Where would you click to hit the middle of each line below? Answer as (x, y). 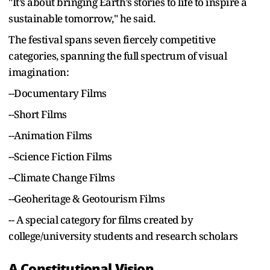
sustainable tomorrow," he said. (82, 19)
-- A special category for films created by (101, 220)
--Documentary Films (58, 93)
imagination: (39, 72)
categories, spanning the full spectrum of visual (118, 56)
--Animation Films (50, 136)
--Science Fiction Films (60, 157)
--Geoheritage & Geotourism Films (86, 199)
